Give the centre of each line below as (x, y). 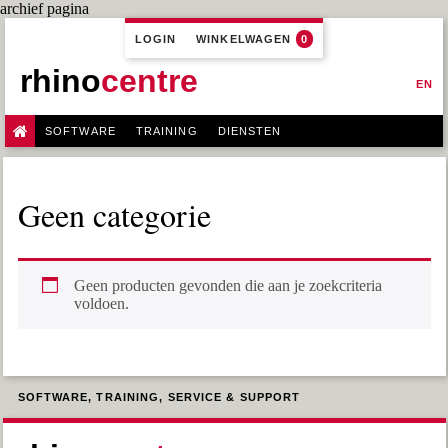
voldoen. (101, 303)
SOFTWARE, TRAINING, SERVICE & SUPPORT (159, 396)
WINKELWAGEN (244, 39)
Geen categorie (114, 215)
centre (149, 81)
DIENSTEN (249, 131)
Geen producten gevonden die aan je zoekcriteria (227, 285)
